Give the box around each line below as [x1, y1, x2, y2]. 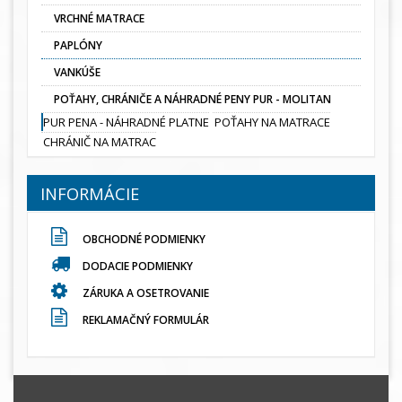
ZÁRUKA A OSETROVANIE [80, 285, 209, 301]
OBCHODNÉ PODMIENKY [80, 232, 205, 248]
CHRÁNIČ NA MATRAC [43, 134, 156, 151]
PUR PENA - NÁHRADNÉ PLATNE [43, 114, 209, 131]
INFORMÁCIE [40, 183, 139, 205]
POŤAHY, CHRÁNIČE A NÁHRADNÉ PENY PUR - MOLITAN [54, 92, 331, 108]
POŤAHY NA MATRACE [214, 114, 330, 131]
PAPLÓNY [54, 38, 102, 54]
